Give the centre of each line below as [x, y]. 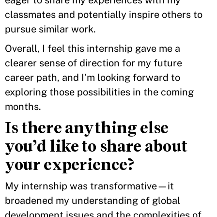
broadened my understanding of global [93, 201]
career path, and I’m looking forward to [93, 77]
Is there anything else [86, 128]
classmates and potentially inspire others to [104, 15]
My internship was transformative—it [89, 186]
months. [25, 107]
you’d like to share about [96, 146]
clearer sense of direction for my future [93, 63]
